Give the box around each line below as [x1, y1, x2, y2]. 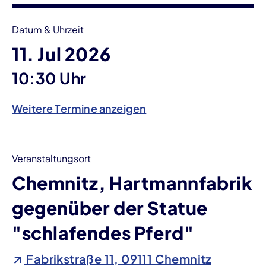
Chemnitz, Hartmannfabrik [12, 171, 253, 194]
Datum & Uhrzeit [12, 23, 84, 36]
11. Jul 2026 [12, 42, 111, 65]
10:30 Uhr [12, 68, 87, 88]
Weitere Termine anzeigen [12, 101, 147, 115]
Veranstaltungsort [12, 151, 91, 164]
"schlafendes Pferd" [12, 221, 194, 244]
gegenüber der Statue [12, 196, 208, 219]
